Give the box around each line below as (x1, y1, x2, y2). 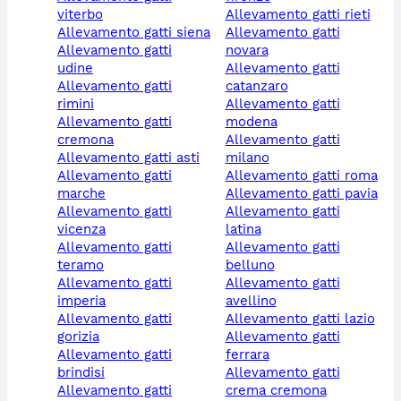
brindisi (57, 363, 105, 380)
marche (57, 184, 106, 201)
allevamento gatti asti (66, 149, 200, 166)
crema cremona (225, 381, 327, 398)
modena (225, 113, 277, 130)
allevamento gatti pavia (234, 184, 378, 201)
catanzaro (225, 77, 288, 94)
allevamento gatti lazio (234, 310, 375, 327)
